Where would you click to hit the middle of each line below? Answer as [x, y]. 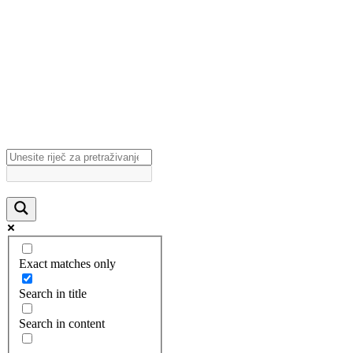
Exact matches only [67, 264]
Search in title [53, 294]
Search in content [62, 324]
